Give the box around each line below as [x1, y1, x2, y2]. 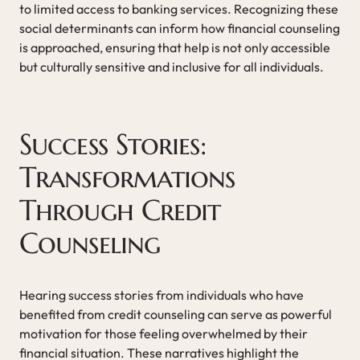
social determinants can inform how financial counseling [19, 19, 340, 36]
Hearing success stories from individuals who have [19, 286, 304, 303]
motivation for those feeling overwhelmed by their [19, 325, 308, 342]
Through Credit [19, 191, 221, 228]
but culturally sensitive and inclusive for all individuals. [19, 58, 324, 75]
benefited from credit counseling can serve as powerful [19, 305, 332, 322]
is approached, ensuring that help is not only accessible [19, 39, 330, 55]
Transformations [19, 158, 235, 195]
